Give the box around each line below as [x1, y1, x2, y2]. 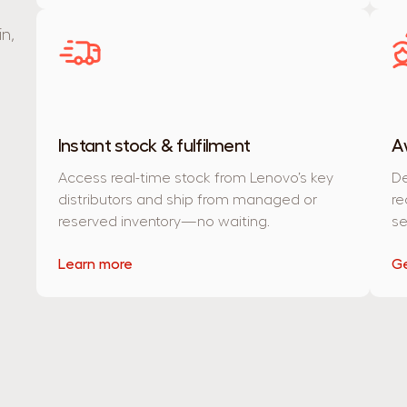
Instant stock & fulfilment [57, 137, 251, 156]
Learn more [57, 257, 133, 273]
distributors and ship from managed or [57, 193, 317, 208]
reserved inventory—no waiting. [57, 214, 270, 230]
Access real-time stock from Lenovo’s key [57, 171, 333, 186]
